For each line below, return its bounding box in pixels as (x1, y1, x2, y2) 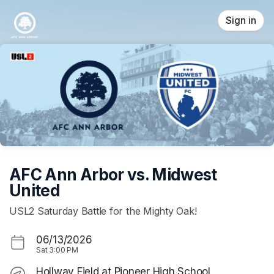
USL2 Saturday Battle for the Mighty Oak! (9, 205, 197, 218)
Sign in (226, 15, 256, 26)
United (9, 180, 61, 200)
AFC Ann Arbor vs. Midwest (9, 165, 217, 184)
